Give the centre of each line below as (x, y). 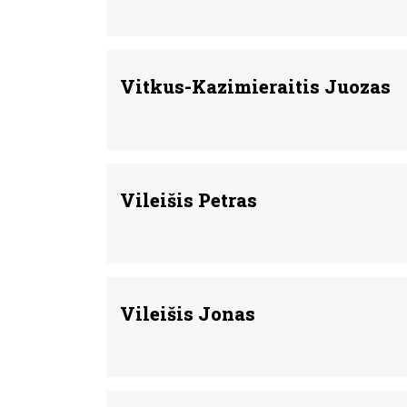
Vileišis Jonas (188, 313)
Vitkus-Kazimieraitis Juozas (255, 86)
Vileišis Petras (189, 200)
